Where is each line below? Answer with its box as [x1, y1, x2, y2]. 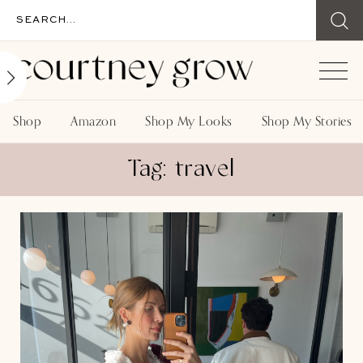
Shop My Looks [145, 111, 233, 133]
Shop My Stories [261, 111, 352, 133]
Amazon [70, 111, 116, 133]
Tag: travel [128, 159, 235, 181]
